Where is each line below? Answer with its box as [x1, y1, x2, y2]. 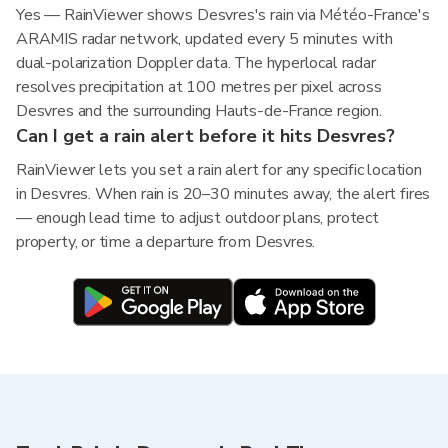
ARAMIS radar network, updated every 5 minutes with [16, 28, 394, 50]
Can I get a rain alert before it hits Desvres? [16, 124, 395, 148]
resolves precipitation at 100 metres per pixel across [16, 76, 382, 98]
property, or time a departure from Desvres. [16, 231, 316, 253]
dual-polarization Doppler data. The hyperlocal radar [16, 52, 376, 74]
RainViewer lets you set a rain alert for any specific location [16, 159, 422, 181]
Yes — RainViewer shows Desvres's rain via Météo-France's [16, 4, 430, 26]
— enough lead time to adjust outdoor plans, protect [16, 207, 379, 229]
